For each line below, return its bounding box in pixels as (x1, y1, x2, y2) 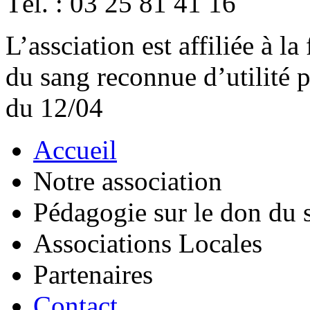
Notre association (33, 166, 222, 196)
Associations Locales (33, 228, 262, 258)
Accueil (33, 135, 117, 165)
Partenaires (33, 259, 153, 289)
